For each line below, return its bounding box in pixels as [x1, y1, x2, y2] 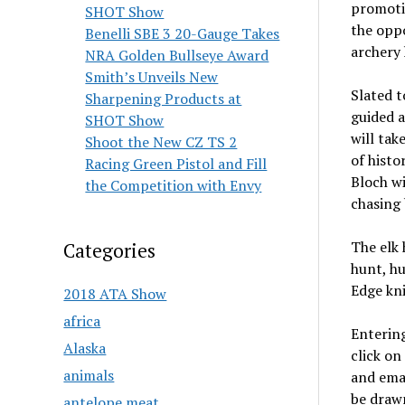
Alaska [63, 338, 107, 358]
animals [63, 365, 115, 385]
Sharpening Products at [85, 89, 242, 108]
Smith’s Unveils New [85, 67, 219, 87]
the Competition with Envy [85, 175, 262, 195]
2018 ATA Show [63, 284, 167, 304]
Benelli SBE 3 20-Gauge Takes [85, 24, 280, 43]
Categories [63, 238, 156, 263]
